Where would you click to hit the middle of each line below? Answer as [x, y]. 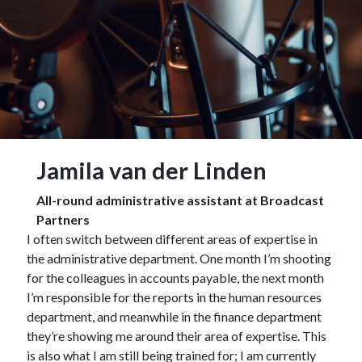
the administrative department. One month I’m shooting [179, 259]
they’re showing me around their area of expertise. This [176, 336]
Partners [63, 220]
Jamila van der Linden [151, 171]
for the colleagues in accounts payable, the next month [175, 278]
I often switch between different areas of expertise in [172, 239]
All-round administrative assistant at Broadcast [180, 200]
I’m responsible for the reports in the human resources [174, 297]
